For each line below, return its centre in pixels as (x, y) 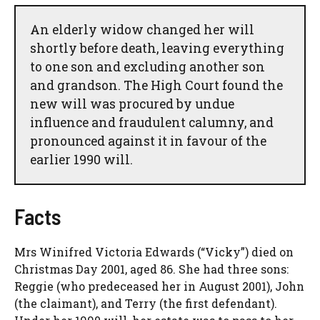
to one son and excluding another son (147, 66)
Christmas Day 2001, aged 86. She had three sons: (151, 269)
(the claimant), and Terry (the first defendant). (146, 304)
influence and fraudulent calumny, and (152, 122)
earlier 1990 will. (81, 159)
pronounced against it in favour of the (148, 141)
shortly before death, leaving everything (157, 48)
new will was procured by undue (132, 104)
